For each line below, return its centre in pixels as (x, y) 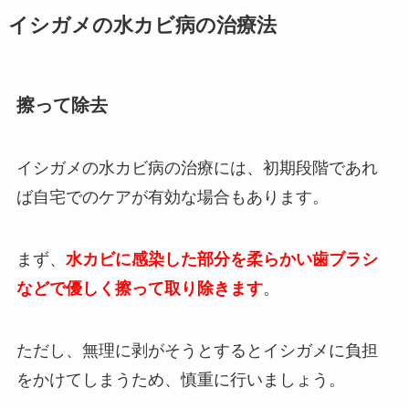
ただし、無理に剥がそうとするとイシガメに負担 (197, 351)
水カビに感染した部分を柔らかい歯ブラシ (221, 260)
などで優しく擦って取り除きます (139, 289)
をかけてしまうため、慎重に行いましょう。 (180, 380)
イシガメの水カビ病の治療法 (142, 25)
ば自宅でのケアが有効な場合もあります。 (172, 198)
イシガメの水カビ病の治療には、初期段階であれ (197, 168)
